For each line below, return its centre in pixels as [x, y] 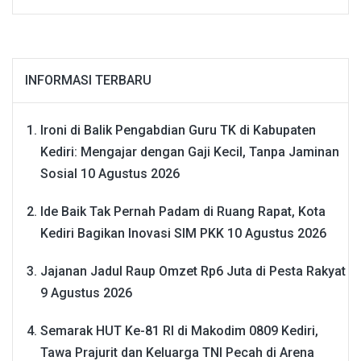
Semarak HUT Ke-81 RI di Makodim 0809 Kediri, [179, 331]
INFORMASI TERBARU [88, 81]
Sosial [59, 174]
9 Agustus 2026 [86, 293]
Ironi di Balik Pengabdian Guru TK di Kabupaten [178, 131]
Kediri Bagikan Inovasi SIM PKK [132, 234]
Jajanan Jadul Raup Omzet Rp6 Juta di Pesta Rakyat [193, 272]
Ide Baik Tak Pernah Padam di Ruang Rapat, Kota [183, 212]
